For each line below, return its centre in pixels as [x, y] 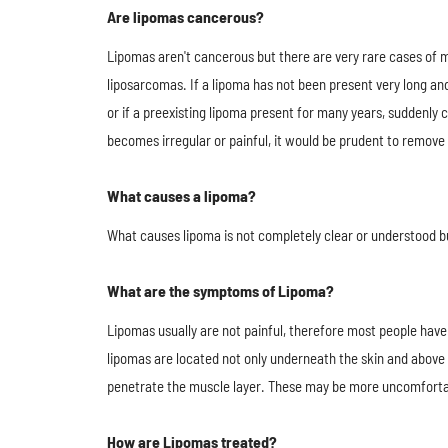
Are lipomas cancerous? [185, 16]
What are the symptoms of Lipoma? [220, 290]
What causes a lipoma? [181, 195]
